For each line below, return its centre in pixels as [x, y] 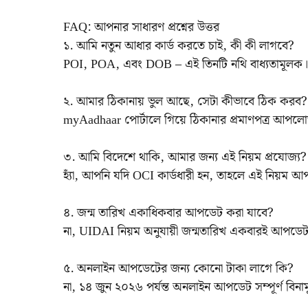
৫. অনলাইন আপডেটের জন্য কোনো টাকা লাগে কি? [178, 268]
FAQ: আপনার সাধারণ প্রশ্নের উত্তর [141, 27]
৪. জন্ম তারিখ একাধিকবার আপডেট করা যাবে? [168, 212]
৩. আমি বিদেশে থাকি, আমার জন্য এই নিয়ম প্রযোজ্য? [185, 157]
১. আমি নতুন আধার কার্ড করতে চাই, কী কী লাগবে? [179, 45]
